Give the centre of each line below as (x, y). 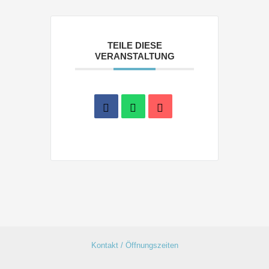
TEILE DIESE (134, 45)
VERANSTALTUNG (134, 56)
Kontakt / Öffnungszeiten (134, 245)
